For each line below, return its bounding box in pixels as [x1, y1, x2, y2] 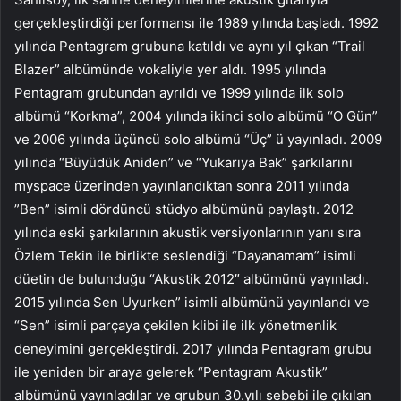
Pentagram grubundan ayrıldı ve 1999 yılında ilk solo [14, 84, 344, 102]
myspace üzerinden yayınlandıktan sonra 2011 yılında [14, 177, 349, 195]
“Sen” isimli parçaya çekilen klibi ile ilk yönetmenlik [14, 317, 337, 335]
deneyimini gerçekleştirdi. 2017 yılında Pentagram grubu [14, 340, 371, 358]
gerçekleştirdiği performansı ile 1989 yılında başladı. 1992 [14, 14, 379, 32]
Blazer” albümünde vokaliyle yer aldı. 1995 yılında [14, 61, 326, 79]
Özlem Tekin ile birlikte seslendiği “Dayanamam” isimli [14, 247, 356, 265]
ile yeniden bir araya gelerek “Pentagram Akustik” [14, 363, 328, 381]
